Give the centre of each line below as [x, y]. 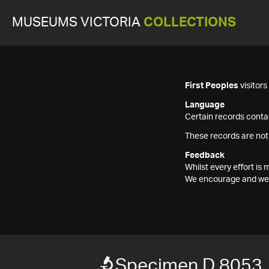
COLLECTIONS [190, 23]
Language [205, 105]
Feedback [205, 156]
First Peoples [212, 86]
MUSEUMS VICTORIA [78, 23]
